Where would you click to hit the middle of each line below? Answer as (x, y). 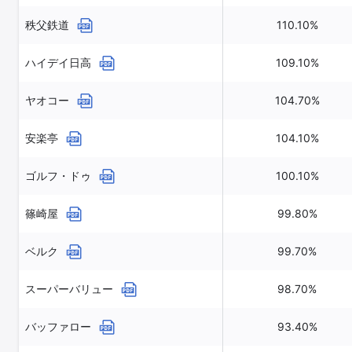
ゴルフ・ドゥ (60, 176)
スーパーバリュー (71, 289)
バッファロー (60, 326)
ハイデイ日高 (60, 62)
